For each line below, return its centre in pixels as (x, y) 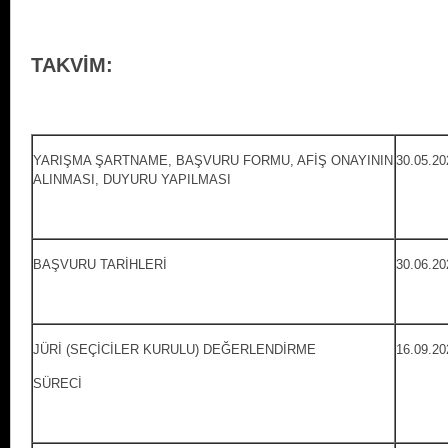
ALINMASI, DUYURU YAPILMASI (132, 180)
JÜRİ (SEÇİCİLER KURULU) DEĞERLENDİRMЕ (174, 350)
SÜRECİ (57, 384)
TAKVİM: (72, 65)
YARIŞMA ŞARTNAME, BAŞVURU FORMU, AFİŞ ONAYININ (213, 161)
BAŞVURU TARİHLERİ (100, 265)
